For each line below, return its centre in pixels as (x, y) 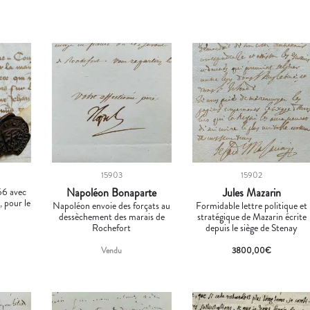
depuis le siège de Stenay (252, 227)
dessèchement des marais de (111, 216)
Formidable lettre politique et (252, 205)
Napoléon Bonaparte (112, 192)
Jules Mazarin (252, 192)
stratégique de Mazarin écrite (252, 216)
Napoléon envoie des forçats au (112, 205)
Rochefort (112, 227)
